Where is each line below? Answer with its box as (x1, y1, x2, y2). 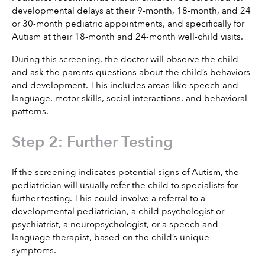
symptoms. (12, 244, 56, 257)
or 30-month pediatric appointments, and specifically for (12, 18, 244, 30)
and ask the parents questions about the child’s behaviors (12, 66, 250, 79)
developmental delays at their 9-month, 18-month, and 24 (12, 5, 251, 17)
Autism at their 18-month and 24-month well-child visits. (12, 31, 243, 43)
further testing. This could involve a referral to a (12, 192, 205, 205)
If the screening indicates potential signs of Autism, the (12, 166, 239, 179)
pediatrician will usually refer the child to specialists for (12, 179, 238, 192)
